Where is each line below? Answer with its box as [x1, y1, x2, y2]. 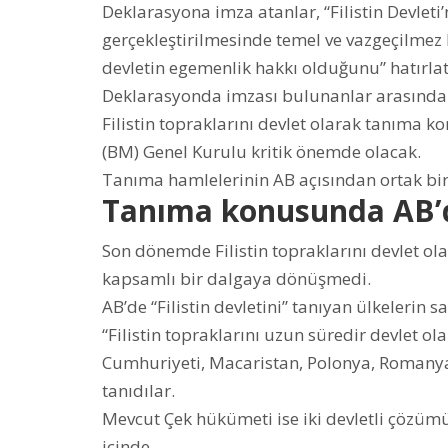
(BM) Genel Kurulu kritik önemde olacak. [102, 140, 421, 164]
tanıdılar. [102, 379, 175, 403]
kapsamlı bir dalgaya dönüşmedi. [102, 267, 371, 291]
